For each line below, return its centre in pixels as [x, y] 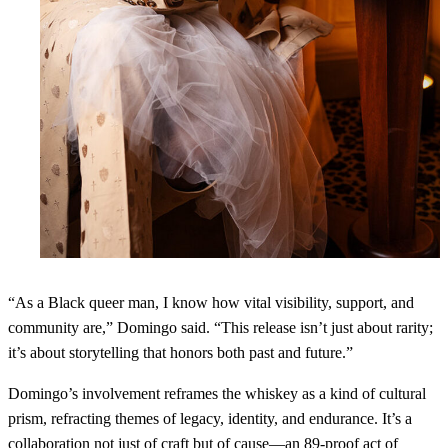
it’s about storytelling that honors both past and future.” [180, 353]
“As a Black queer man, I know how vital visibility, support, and [211, 303]
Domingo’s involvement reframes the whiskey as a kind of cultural [217, 394]
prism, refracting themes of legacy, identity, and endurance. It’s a [210, 419]
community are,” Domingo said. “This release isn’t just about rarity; [220, 328]
